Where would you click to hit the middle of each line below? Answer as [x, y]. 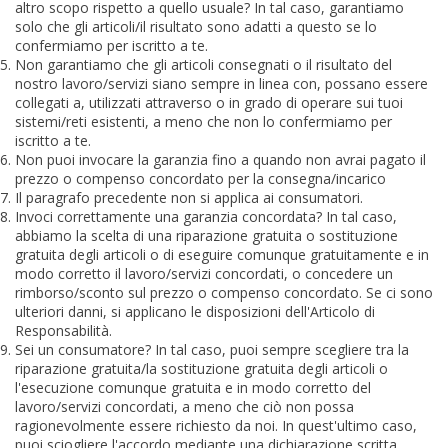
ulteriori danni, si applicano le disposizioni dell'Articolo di [195, 311]
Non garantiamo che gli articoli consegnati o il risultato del [203, 64]
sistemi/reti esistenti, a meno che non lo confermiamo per [203, 121]
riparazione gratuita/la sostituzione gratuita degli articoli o [201, 368]
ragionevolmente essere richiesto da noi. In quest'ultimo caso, [216, 425]
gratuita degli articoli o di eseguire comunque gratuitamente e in [222, 254]
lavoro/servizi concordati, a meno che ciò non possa [184, 406]
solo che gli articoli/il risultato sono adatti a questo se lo [196, 26]
